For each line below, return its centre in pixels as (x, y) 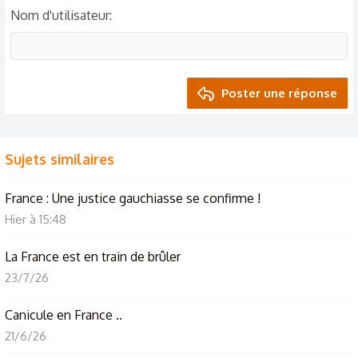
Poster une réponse (278, 93)
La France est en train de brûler (93, 257)
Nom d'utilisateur (60, 15)
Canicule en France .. (64, 315)
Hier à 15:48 (36, 219)
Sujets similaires (60, 159)
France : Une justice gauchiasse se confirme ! (133, 198)
